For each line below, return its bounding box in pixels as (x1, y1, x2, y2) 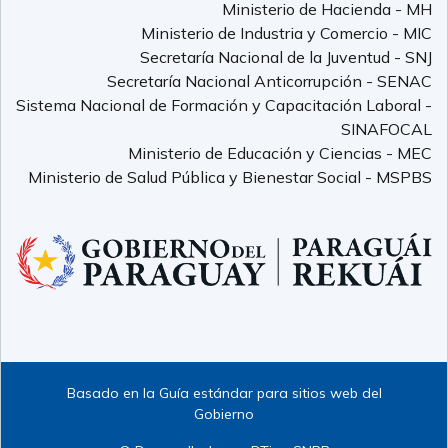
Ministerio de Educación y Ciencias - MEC (128, 143, 432, 164)
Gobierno (194, 405, 254, 424)
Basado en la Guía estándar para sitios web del (66, 384, 382, 403)
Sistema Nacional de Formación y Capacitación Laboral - (16, 95, 432, 116)
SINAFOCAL (341, 119, 432, 140)
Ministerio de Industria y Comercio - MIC (141, 23, 432, 44)
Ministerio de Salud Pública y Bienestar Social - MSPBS (28, 167, 432, 188)
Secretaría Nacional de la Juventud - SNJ (140, 47, 432, 68)
